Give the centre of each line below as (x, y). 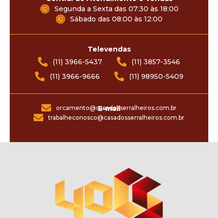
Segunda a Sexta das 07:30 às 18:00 (116, 9)
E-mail (109, 108)
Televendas (109, 49)
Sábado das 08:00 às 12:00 (116, 19)
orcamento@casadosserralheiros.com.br (116, 108)
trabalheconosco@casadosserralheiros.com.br (116, 117)
